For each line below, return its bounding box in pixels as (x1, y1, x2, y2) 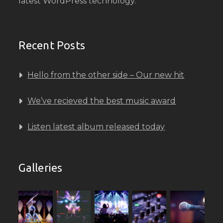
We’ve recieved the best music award (27, 96, 176, 106)
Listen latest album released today (27, 122, 165, 131)
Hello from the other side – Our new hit (27, 70, 185, 80)
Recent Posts (18, 39, 86, 51)
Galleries (18, 161, 63, 174)
